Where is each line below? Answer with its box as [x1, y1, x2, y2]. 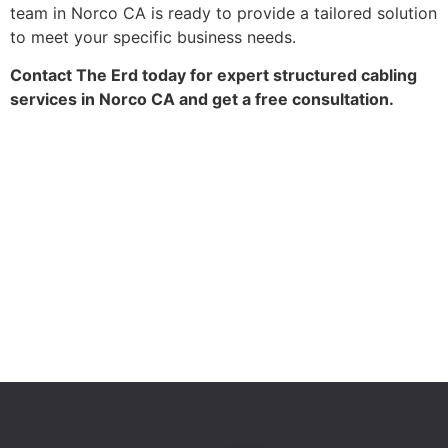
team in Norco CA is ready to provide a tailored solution [10, 2, 437, 23]
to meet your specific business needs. [10, 26, 296, 47]
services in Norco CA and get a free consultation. [10, 89, 394, 110]
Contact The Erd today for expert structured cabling [10, 65, 417, 86]
